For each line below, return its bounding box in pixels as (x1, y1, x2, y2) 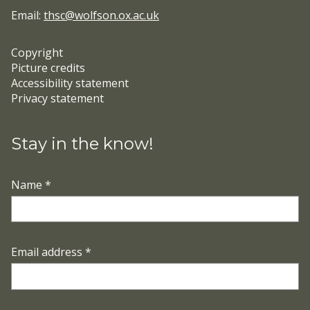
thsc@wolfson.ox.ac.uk (44, 8, 159, 23)
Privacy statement (11, 91, 104, 106)
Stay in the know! (11, 134, 154, 154)
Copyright (11, 45, 63, 60)
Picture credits (11, 60, 85, 75)
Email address (11, 244, 85, 260)
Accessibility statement (11, 75, 129, 91)
